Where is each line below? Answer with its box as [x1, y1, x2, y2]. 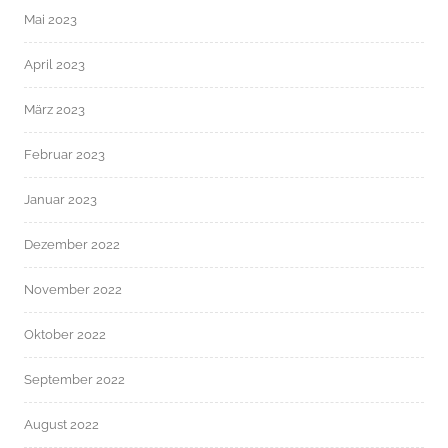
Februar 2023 [24, 146, 105, 162]
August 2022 [24, 416, 99, 432]
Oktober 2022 [24, 326, 106, 342]
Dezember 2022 [24, 236, 120, 252]
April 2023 [24, 56, 85, 72]
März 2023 [24, 101, 85, 117]
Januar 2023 [24, 191, 97, 207]
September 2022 [24, 371, 125, 387]
